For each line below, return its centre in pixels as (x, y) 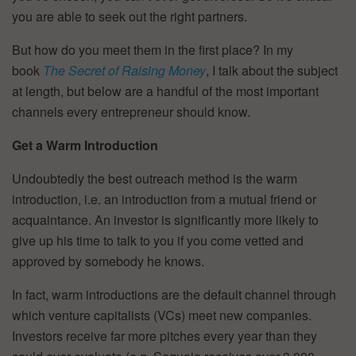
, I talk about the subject (272, 71)
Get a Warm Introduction (85, 145)
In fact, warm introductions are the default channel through (174, 295)
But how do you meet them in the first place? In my (153, 50)
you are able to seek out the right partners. (130, 17)
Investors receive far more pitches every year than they (164, 336)
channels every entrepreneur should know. (131, 112)
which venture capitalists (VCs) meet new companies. (162, 315)
